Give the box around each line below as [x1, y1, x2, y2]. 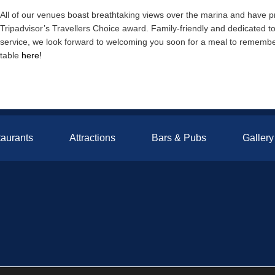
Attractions [69, 133, 115, 144]
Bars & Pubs [152, 133, 206, 144]
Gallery [242, 133, 274, 144]
